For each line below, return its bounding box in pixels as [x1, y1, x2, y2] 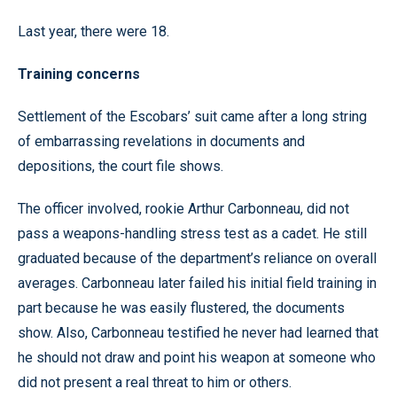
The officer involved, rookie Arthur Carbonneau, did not [18, 200, 349, 217]
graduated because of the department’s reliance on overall [18, 250, 377, 267]
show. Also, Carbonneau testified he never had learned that [18, 324, 378, 341]
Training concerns [18, 66, 140, 82]
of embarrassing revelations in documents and [18, 133, 305, 150]
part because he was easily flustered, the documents [18, 300, 345, 316]
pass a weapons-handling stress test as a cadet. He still [18, 225, 367, 242]
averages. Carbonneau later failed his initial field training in [18, 275, 377, 292]
